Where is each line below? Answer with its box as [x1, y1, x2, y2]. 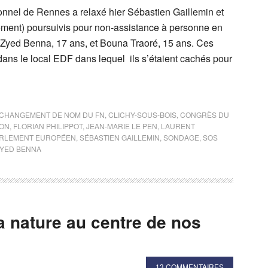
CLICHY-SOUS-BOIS [108, 109, 176, 120]
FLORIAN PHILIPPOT [13, 121, 83, 131]
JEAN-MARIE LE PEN [86, 121, 157, 131]
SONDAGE [163, 132, 199, 142]
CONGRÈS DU [180, 109, 229, 120]
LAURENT [161, 121, 195, 131]
